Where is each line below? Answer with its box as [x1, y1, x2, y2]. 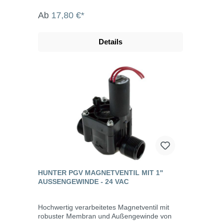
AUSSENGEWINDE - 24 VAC [38, 177, 129, 185]
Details [99, 37, 122, 46]
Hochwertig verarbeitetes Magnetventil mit [38, 203, 169, 211]
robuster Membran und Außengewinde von [38, 212, 172, 220]
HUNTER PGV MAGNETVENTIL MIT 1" [38, 168, 163, 177]
